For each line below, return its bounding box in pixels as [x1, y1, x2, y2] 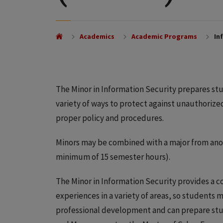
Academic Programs [131, 32, 197, 41]
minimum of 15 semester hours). [56, 151, 170, 162]
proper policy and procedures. [56, 112, 164, 123]
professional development [56, 205, 151, 216]
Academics [79, 32, 114, 41]
